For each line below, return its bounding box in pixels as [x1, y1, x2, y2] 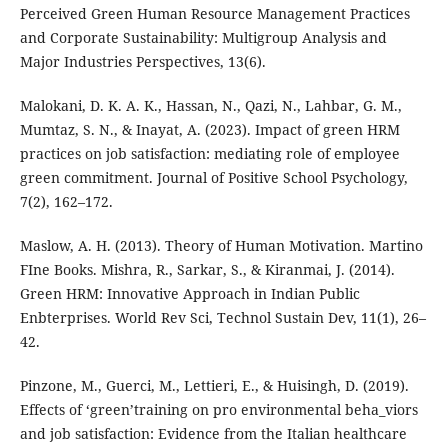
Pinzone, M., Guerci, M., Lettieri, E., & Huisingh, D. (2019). [19, 376, 409, 396]
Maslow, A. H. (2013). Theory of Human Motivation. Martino [19, 236, 423, 256]
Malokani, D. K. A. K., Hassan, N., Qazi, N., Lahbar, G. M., [19, 96, 402, 116]
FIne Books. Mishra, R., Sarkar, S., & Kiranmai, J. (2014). [19, 260, 395, 280]
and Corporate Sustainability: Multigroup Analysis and [19, 28, 387, 48]
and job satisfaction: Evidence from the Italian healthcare [19, 424, 407, 444]
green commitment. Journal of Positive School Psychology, [19, 168, 408, 188]
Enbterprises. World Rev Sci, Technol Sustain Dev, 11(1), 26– [19, 308, 426, 328]
